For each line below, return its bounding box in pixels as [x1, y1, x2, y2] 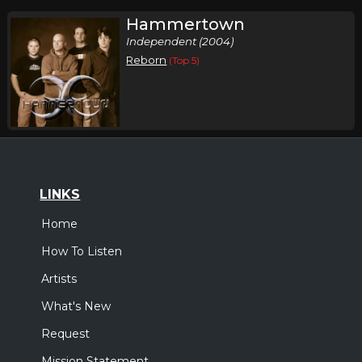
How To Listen [41, 244, 123, 259]
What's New [41, 299, 112, 314]
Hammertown [126, 15, 246, 34]
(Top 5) [169, 54, 200, 66]
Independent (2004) [126, 35, 234, 48]
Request [41, 326, 90, 342]
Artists [41, 271, 78, 287]
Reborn [126, 53, 167, 66]
